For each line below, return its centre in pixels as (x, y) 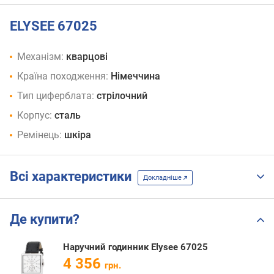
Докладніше (163, 177)
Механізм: (40, 57)
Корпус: (35, 116)
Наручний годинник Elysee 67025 (135, 247)
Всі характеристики (74, 177)
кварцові (87, 57)
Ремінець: (39, 135)
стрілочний (122, 96)
